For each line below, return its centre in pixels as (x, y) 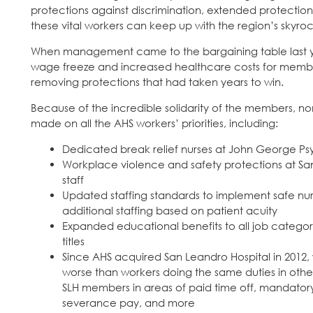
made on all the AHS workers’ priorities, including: (154, 123)
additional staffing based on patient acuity (170, 211)
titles (73, 241)
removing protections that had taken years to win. (157, 82)
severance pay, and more (129, 303)
